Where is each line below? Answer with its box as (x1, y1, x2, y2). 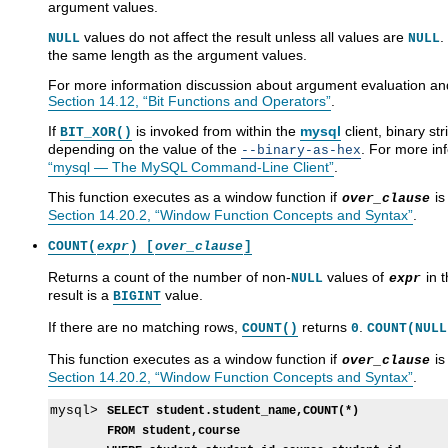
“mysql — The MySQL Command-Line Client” (48, 158, 334, 175)
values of (323, 268, 388, 285)
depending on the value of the (48, 140, 241, 157)
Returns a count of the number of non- (48, 268, 291, 285)
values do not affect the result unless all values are (80, 28, 408, 45)
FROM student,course (107, 423, 240, 438)
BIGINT (113, 288, 161, 304)
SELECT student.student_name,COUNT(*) (107, 403, 359, 418)
